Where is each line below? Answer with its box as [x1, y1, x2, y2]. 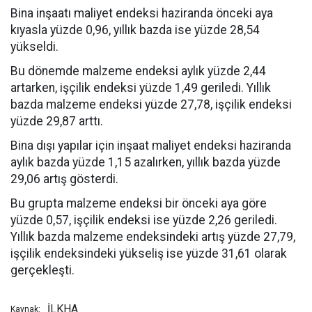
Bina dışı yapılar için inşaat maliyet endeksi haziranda [10, 139, 291, 153]
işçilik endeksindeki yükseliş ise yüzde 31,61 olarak [10, 247, 287, 260]
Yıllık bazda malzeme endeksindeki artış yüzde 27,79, [10, 230, 295, 244]
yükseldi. [10, 40, 58, 54]
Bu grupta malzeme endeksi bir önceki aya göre [10, 196, 267, 210]
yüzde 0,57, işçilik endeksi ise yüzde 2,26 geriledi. [10, 213, 277, 227]
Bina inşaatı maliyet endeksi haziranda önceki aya [10, 6, 273, 20]
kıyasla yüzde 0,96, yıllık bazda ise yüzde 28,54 [10, 23, 260, 37]
